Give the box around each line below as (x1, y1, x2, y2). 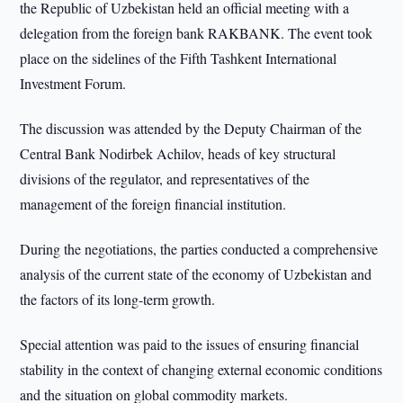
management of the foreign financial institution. (20, 194, 287, 213)
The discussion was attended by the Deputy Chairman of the (20, 119, 363, 138)
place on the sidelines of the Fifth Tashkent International (20, 49, 337, 67)
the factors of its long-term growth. (20, 290, 216, 309)
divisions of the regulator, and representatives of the (20, 169, 310, 188)
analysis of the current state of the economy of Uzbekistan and (20, 264, 372, 283)
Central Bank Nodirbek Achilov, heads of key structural (20, 144, 336, 163)
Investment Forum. (20, 74, 127, 93)
